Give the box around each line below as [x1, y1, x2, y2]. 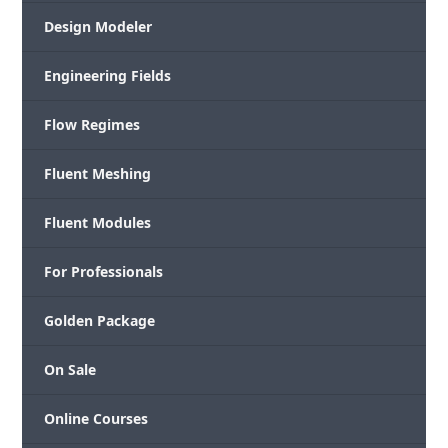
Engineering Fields [44, 66, 172, 86]
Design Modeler [44, 17, 153, 37]
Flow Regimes [44, 115, 141, 135]
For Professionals [44, 262, 164, 282]
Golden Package [44, 311, 156, 331]
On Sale [44, 360, 97, 380]
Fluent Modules [44, 213, 152, 233]
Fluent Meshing [44, 164, 152, 184]
